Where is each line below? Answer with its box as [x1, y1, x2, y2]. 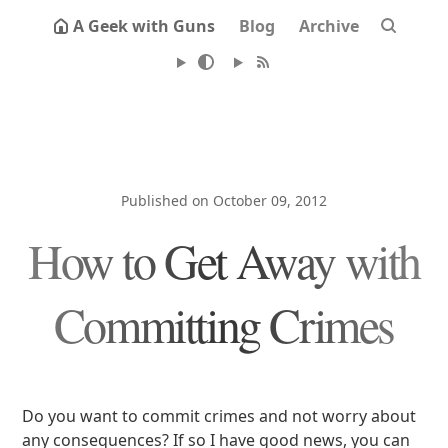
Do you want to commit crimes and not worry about [22, 405, 417, 427]
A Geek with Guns [73, 15, 215, 37]
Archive [299, 15, 359, 37]
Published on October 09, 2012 [121, 191, 327, 210]
